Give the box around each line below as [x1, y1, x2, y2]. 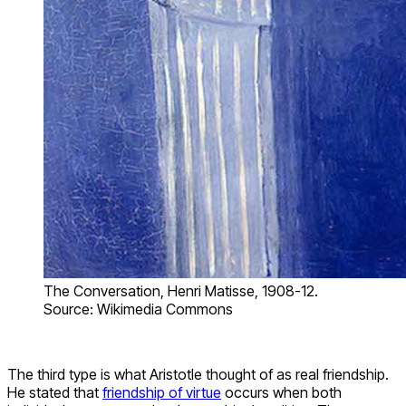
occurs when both [221, 383, 342, 402]
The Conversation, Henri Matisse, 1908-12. [43, 282, 318, 301]
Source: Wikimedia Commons [43, 300, 233, 319]
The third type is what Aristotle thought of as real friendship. [7, 365, 389, 384]
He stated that [7, 383, 102, 402]
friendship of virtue [102, 383, 221, 402]
